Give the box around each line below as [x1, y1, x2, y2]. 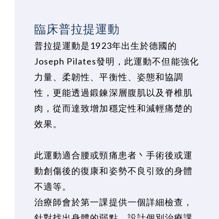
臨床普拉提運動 [34, 22, 120, 36]
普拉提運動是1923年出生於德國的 [34, 40, 177, 51]
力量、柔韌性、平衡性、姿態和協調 [34, 71, 184, 83]
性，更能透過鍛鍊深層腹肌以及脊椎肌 [34, 87, 193, 98]
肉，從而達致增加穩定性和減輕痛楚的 [34, 103, 193, 114]
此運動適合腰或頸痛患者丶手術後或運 [34, 150, 193, 161]
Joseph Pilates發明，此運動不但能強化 [34, 56, 199, 67]
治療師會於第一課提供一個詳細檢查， [34, 197, 193, 208]
